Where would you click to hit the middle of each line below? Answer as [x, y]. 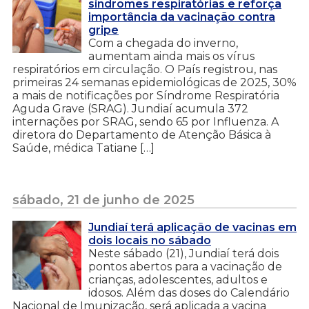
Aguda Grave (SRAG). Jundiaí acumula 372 [130, 108]
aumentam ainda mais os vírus [171, 56]
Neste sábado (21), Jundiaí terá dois [183, 253]
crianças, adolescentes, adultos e [178, 279]
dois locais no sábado [150, 240]
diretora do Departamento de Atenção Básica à [142, 134]
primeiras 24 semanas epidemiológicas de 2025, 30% [154, 82]
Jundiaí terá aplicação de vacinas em [192, 227]
